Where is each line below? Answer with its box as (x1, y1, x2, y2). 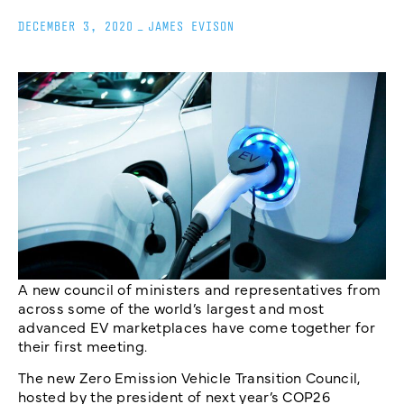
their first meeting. (18, 335, 148, 356)
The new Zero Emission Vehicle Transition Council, (18, 367, 361, 388)
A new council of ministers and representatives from (18, 279, 381, 299)
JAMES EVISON (148, 19, 234, 34)
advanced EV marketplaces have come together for (18, 317, 376, 337)
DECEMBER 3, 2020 (18, 19, 133, 34)
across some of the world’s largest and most (18, 298, 325, 318)
